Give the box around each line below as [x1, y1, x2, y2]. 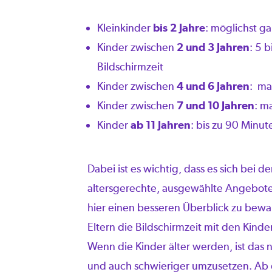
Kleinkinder [97, 21, 153, 34]
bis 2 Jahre [153, 21, 205, 34]
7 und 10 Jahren [174, 99, 254, 112]
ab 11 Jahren [131, 118, 191, 131]
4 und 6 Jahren [174, 80, 250, 92]
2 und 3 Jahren [177, 41, 250, 53]
